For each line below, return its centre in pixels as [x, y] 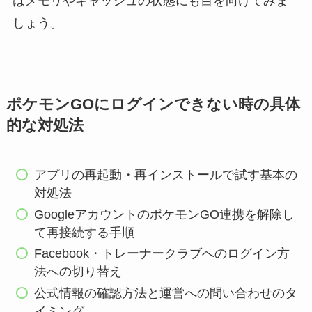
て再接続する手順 [85, 232]
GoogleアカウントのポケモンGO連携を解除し [165, 214]
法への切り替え [78, 272]
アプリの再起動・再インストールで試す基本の [166, 175]
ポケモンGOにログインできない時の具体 [153, 105]
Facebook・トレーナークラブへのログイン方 [162, 254]
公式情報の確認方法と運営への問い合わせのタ [166, 293]
